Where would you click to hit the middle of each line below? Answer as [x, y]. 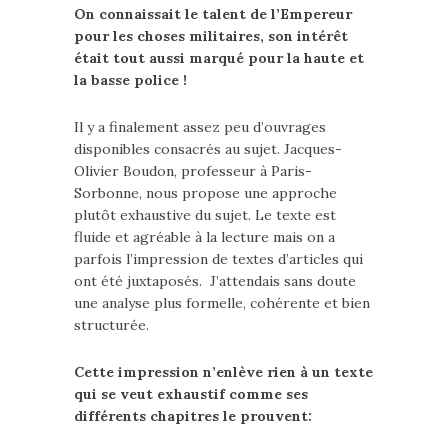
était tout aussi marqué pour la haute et [219, 58]
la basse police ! [130, 80]
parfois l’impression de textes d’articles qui [218, 259]
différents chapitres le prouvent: [193, 416]
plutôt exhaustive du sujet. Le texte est [205, 215]
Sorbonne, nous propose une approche [205, 193]
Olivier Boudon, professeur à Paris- [193, 171]
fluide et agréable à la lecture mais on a [204, 237]
